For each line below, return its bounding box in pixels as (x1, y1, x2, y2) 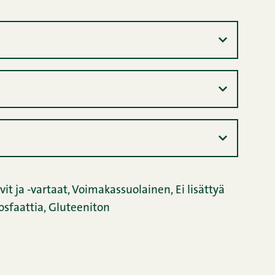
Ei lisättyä (175, 185, 225, 197)
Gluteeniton (48, 203, 110, 215)
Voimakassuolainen (71, 185, 171, 197)
